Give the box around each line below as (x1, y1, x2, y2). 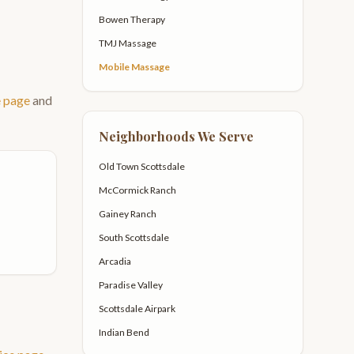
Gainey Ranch (99, 208, 156, 220)
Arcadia (99, 255, 131, 267)
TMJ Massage (99, 37, 156, 49)
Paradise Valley (99, 279, 163, 291)
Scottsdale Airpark (99, 303, 175, 314)
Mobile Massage (99, 61, 170, 73)
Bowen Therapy (99, 13, 165, 25)
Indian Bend (99, 326, 149, 338)
